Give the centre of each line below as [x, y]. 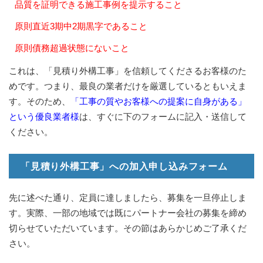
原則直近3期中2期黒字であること [81, 26]
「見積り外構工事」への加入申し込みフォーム [124, 166]
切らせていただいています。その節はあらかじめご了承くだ [128, 228]
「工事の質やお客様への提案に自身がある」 [159, 101]
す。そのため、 [40, 101]
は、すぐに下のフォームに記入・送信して [163, 116]
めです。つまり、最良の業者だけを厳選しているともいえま [128, 86]
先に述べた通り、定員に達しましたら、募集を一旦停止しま [128, 197]
